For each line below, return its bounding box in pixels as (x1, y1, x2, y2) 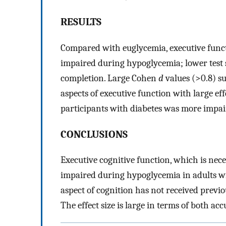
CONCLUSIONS (61, 128, 128, 140)
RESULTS (61, 16, 101, 28)
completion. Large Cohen (61, 72, 158, 84)
